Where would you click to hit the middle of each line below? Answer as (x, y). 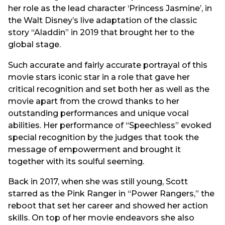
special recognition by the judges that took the (103, 137)
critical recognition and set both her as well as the (109, 89)
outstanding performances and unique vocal (98, 113)
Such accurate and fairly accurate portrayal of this (108, 65)
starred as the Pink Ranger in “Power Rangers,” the (111, 193)
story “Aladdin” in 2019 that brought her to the (101, 33)
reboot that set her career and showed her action (108, 205)
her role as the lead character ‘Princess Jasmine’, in (110, 9)
